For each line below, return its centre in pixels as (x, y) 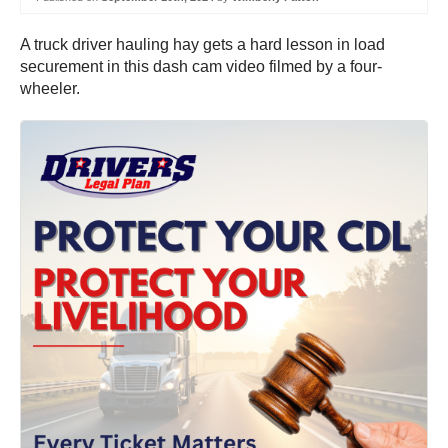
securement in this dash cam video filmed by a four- (201, 67)
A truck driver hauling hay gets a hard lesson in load (202, 45)
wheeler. (52, 89)
